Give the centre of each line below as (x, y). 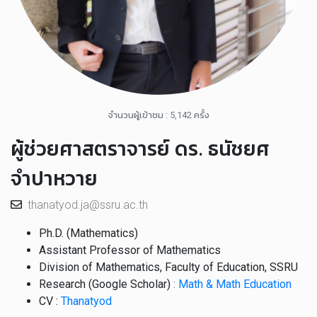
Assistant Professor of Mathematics (130, 250)
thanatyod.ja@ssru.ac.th (88, 205)
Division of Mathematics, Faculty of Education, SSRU (168, 267)
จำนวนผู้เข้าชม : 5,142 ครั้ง (158, 115)
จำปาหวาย (54, 179)
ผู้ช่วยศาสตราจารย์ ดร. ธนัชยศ (140, 149)
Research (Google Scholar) (105, 284)
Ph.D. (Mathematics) (88, 233)
